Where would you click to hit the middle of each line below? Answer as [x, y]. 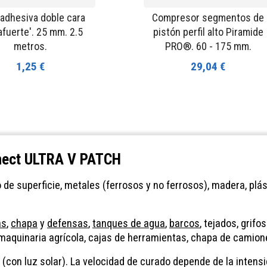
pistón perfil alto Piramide [208, 32]
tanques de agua [129, 223]
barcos [184, 223]
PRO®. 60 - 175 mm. [208, 46]
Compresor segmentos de [208, 17]
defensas [68, 223]
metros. [30, 46]
